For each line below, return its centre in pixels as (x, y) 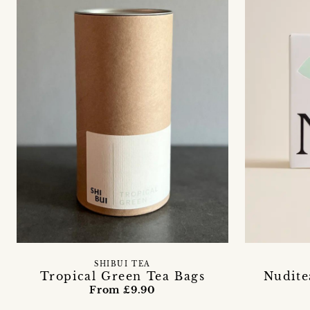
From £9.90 (122, 290)
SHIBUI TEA (122, 264)
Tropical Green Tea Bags (122, 276)
